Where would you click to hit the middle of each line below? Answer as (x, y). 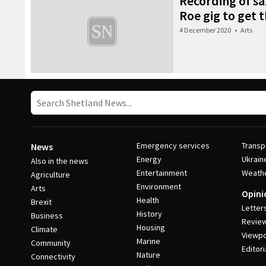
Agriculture (50, 175)
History (149, 214)
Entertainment (161, 173)
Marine (148, 241)
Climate (44, 229)
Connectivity (53, 256)
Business (47, 216)
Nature (148, 255)
